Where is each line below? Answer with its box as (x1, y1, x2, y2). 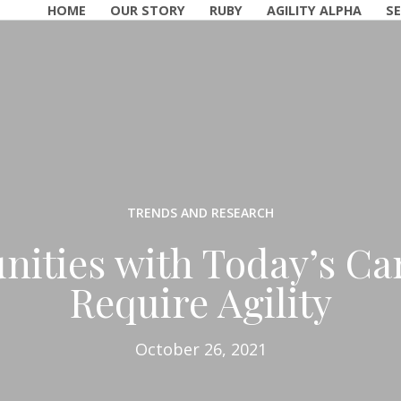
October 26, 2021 (134, 338, 267, 360)
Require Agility (69, 275, 332, 328)
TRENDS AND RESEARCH (126, 204, 274, 221)
